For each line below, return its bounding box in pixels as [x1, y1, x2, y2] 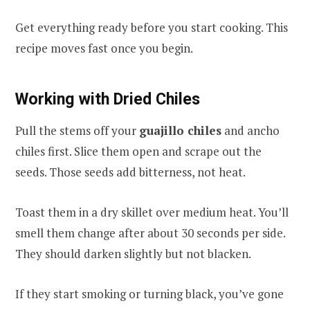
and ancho [221, 122, 280, 139]
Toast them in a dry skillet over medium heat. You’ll [15, 204, 289, 221]
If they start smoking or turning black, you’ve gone [15, 286, 284, 302]
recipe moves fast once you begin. [15, 39, 193, 56]
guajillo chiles [139, 122, 221, 139]
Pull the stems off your [15, 122, 139, 139]
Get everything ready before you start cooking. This [15, 19, 288, 35]
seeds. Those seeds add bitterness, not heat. [15, 164, 246, 181]
